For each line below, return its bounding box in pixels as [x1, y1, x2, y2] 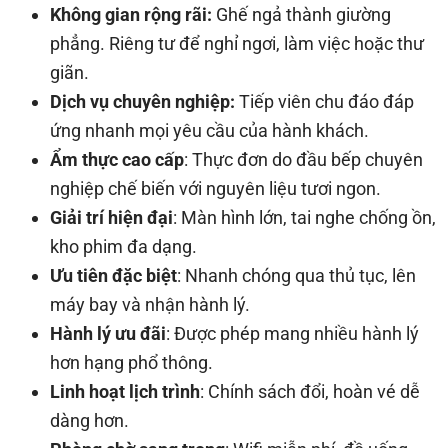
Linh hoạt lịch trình [50, 380, 200, 402]
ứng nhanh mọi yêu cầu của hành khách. [50, 119, 369, 141]
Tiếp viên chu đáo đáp [235, 90, 414, 112]
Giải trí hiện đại [50, 206, 173, 228]
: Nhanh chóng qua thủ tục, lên [177, 264, 416, 286]
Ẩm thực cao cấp [50, 148, 184, 170]
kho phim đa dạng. [50, 235, 197, 257]
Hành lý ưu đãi [50, 322, 166, 344]
